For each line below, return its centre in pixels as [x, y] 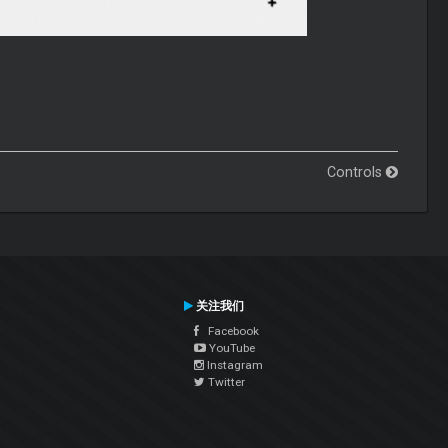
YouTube [230, 348]
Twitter [225, 382]
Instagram [233, 365]
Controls [357, 171]
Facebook [229, 331]
